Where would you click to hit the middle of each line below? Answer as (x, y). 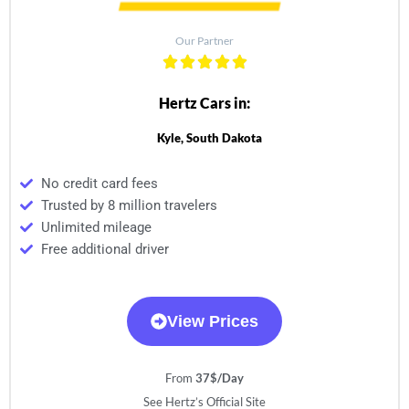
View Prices (213, 321)
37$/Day (220, 378)
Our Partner (204, 40)
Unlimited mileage (96, 227)
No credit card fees (99, 183)
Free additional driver (105, 249)
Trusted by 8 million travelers (129, 205)
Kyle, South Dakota (209, 137)
